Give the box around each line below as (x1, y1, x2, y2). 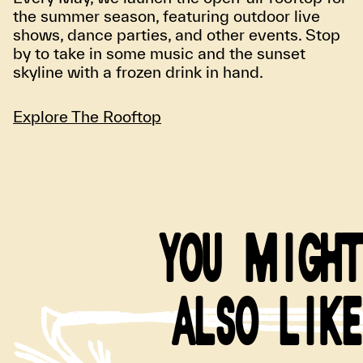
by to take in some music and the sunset (13, 44, 305, 63)
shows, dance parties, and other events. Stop (13, 25, 340, 45)
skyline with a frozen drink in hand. (13, 62, 263, 82)
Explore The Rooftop (13, 107, 161, 126)
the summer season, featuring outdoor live (13, 6, 320, 26)
